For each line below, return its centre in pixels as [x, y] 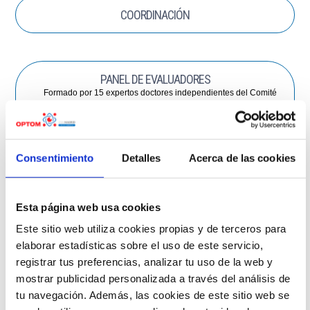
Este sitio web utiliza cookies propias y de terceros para [151, 228]
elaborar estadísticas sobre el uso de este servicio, [139, 245]
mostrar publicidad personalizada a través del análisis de [153, 278]
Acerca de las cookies [242, 158]
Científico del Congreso [160, 108]
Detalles [141, 158]
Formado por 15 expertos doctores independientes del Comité [160, 93]
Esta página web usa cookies [88, 207]
